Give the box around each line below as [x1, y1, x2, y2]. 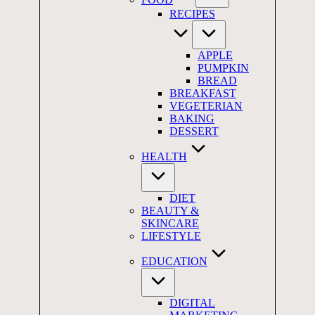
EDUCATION [141, 255, 207, 267]
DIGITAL [169, 297, 215, 309]
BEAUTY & [141, 205, 199, 217]
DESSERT [169, 125, 219, 137]
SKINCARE [141, 217, 199, 229]
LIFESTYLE [141, 230, 201, 242]
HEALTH [141, 150, 187, 162]
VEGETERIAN [169, 100, 243, 112]
